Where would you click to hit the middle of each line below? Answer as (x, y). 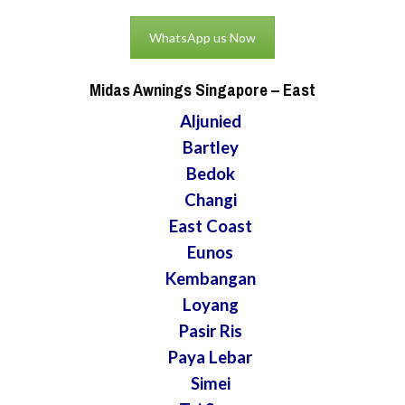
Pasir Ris (210, 330)
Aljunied (210, 121)
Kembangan (210, 278)
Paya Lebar (211, 357)
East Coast (210, 226)
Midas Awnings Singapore (179, 89)
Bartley (210, 147)
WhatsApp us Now (202, 37)
